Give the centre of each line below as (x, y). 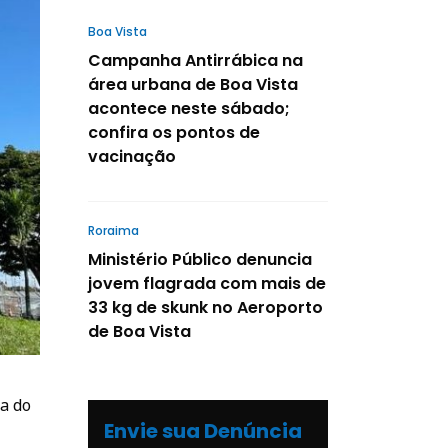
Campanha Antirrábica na (195, 60)
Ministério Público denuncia (200, 259)
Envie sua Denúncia (203, 430)
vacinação (132, 156)
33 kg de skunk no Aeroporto (205, 307)
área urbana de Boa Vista (193, 84)
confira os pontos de (174, 132)
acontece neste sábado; (189, 108)
